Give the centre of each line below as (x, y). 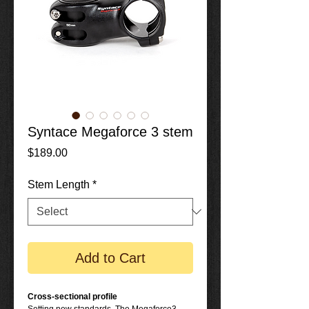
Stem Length (59, 185)
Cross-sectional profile (72, 297)
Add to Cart (110, 258)
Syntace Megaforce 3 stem (110, 132)
